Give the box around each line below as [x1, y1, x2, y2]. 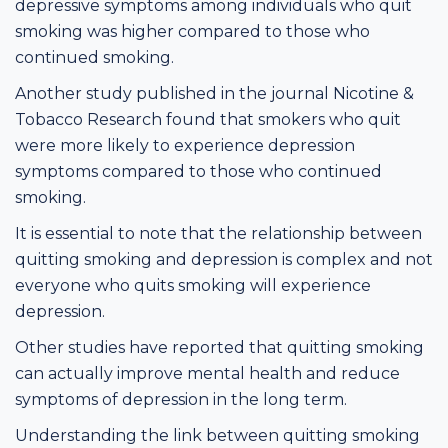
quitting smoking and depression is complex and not [15, 249, 433, 269]
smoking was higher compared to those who [15, 21, 370, 41]
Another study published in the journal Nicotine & [15, 83, 414, 103]
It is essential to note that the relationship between [15, 223, 422, 243]
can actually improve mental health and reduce [15, 363, 400, 383]
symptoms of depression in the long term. [15, 389, 347, 409]
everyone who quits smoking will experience [15, 275, 371, 295]
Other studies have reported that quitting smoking [15, 337, 424, 357]
